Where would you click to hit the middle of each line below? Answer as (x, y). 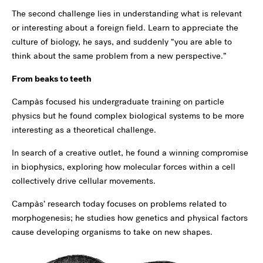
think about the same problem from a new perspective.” (119, 56)
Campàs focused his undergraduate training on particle (118, 102)
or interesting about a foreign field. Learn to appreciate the (125, 28)
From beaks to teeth (52, 79)
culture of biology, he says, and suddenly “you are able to (122, 42)
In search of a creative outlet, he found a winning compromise (130, 153)
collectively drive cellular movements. (84, 181)
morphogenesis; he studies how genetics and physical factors (130, 218)
